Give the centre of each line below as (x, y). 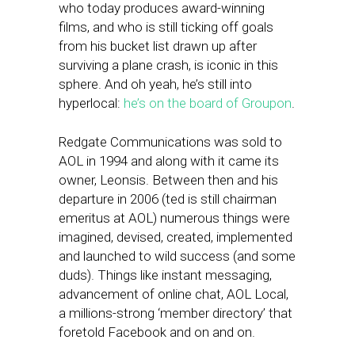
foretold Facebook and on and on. (157, 332)
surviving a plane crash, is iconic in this (168, 65)
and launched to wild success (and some (177, 256)
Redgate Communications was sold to (170, 142)
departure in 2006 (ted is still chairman (168, 199)
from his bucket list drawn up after (158, 46)
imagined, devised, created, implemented (176, 237)
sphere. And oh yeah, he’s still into (155, 84)
